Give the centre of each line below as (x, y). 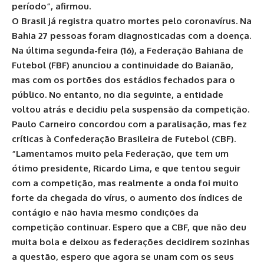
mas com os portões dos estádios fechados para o (123, 80)
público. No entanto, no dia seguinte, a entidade (118, 95)
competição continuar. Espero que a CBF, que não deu (129, 227)
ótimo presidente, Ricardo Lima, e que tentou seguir (126, 168)
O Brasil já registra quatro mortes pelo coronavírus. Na (132, 21)
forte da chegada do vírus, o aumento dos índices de (127, 198)
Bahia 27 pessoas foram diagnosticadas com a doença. (131, 36)
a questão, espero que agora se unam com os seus (123, 257)
